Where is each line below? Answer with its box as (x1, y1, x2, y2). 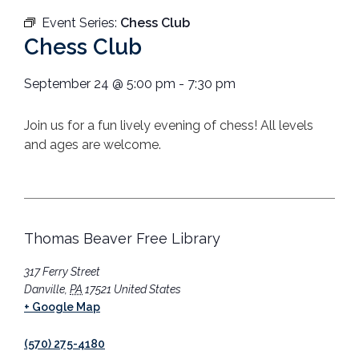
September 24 (24, 76, 109, 92)
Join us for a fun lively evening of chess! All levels (24, 118, 313, 134)
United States (114, 282, 181, 296)
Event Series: (42, 15, 120, 31)
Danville (24, 282, 65, 296)
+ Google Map (24, 300, 100, 313)
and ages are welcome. (24, 137, 161, 153)
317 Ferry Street (24, 264, 100, 278)
